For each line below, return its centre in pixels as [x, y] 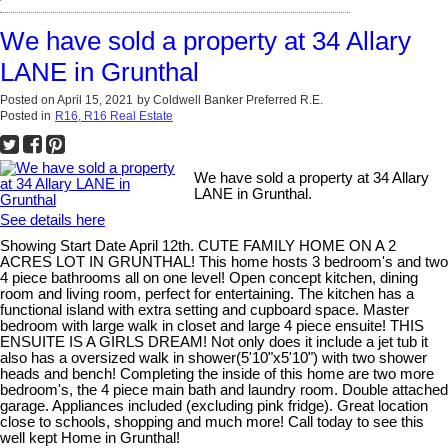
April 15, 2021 [95, 99]
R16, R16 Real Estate [114, 115]
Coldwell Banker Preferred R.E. [238, 99]
